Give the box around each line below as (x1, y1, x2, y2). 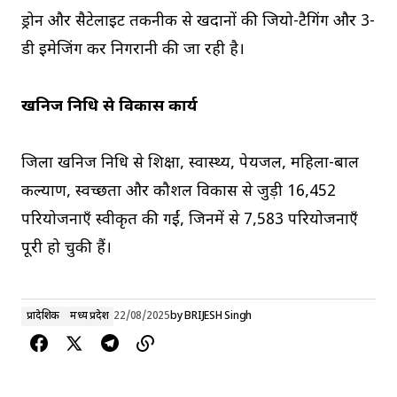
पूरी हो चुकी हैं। (21, 238, 112, 260)
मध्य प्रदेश (70, 309, 109, 324)
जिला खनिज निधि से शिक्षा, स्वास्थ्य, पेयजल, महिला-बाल (21, 153, 359, 175)
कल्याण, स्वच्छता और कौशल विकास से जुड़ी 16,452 (21, 182, 336, 203)
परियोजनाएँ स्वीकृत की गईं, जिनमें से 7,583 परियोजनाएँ (21, 210, 358, 231)
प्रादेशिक (27, 309, 60, 324)
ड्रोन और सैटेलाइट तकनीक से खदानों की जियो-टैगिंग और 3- (21, 12, 375, 33)
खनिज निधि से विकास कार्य (21, 97, 198, 118)
